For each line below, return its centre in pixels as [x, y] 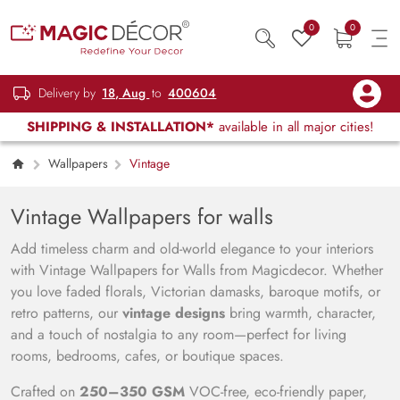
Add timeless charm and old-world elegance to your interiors [192, 249]
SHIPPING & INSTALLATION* [120, 127]
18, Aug [126, 93]
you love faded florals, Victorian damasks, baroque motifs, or [196, 292]
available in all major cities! [294, 127]
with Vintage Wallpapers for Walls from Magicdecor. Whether [197, 270]
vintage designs [174, 313]
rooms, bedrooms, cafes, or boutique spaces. [147, 356]
